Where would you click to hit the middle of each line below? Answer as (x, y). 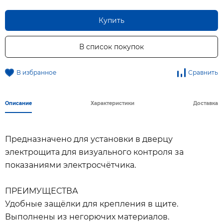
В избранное (36, 72)
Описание (18, 103)
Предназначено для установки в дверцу (89, 139)
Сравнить (203, 72)
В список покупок (111, 47)
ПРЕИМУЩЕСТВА (42, 191)
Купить (111, 20)
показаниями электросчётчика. (70, 165)
